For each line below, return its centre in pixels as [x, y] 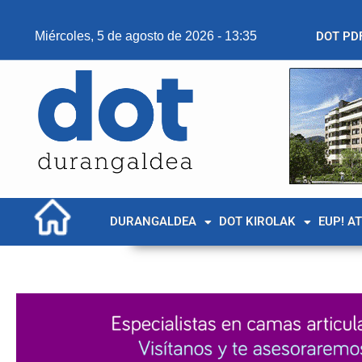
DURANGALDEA [153, 221]
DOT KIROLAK [257, 221]
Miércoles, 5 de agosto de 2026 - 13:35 [145, 36]
